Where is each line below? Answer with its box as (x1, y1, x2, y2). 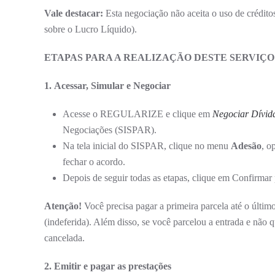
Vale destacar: (44, 7, 103, 18)
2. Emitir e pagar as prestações (44, 260, 171, 271)
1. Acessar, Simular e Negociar (44, 80, 171, 91)
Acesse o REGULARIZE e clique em (63, 108, 212, 119)
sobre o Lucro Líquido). (44, 23, 137, 34)
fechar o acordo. (63, 156, 125, 167)
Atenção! (44, 200, 82, 211)
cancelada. (44, 232, 85, 243)
